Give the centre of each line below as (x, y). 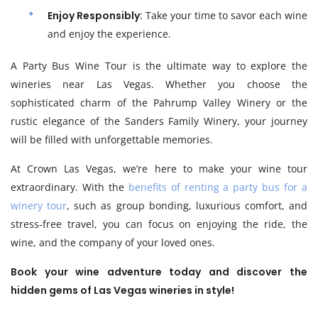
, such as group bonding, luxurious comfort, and (187, 205)
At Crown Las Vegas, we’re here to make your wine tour (159, 168)
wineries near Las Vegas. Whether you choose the (159, 84)
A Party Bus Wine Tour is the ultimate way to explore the (159, 65)
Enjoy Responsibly (94, 15)
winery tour (39, 205)
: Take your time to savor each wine (224, 15)
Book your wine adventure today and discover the (159, 272)
